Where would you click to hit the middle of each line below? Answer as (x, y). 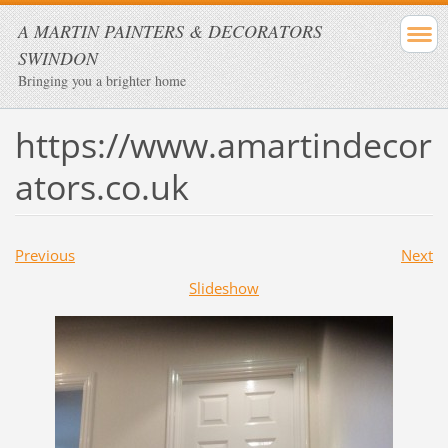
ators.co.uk (101, 186)
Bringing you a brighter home (102, 80)
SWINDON (58, 58)
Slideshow (224, 287)
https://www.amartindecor (223, 144)
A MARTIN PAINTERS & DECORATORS (170, 31)
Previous (44, 254)
